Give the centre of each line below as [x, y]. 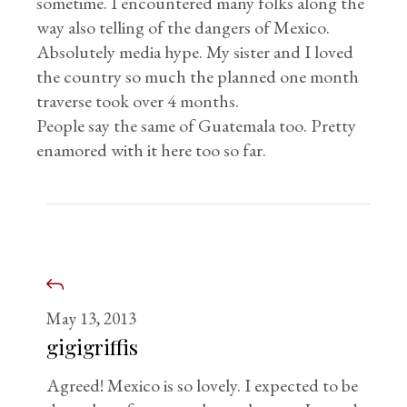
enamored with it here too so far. [152, 150]
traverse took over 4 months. [138, 101]
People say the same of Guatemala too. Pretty [197, 125]
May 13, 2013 [92, 318]
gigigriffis [93, 347]
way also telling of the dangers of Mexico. [184, 27]
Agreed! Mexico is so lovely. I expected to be [203, 385]
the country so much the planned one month [198, 76]
